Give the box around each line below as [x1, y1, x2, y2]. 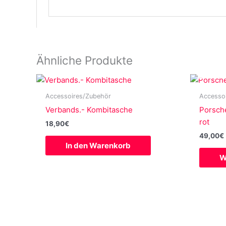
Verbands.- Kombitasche [45, 104, 133, 115]
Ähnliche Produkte [36, 53, 133, 67]
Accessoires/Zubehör [45, 92, 111, 100]
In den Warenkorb [66, 140, 131, 150]
